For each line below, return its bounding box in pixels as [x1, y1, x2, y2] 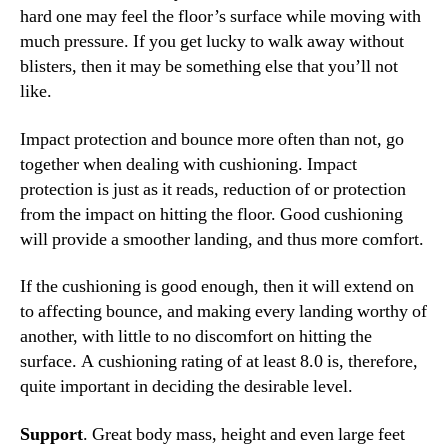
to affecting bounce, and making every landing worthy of [20, 300, 427, 324]
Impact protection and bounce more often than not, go [20, 127, 404, 151]
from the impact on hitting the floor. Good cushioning [20, 202, 403, 226]
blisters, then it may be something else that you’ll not [20, 55, 398, 79]
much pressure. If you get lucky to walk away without [20, 30, 404, 54]
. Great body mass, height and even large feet [83, 422, 405, 446]
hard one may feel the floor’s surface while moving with [20, 5, 421, 29]
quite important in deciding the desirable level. [20, 375, 353, 399]
